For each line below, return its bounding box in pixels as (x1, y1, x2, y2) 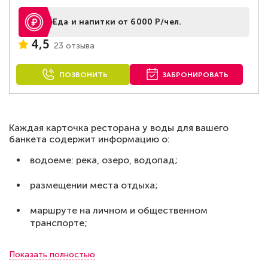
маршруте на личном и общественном (30, 205, 208, 216)
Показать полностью (9, 249, 95, 260)
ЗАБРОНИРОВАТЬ (162, 71, 229, 79)
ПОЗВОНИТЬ (59, 71, 108, 79)
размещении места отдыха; (30, 179, 158, 191)
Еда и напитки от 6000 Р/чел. (53, 17, 181, 27)
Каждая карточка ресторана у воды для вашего (9, 122, 229, 133)
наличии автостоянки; (30, 242, 132, 254)
